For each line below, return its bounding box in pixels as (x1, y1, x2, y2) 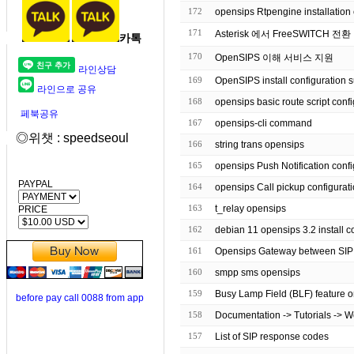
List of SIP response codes (215, 331, 329, 342)
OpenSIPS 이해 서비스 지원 (215, 52, 333, 63)
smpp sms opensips (215, 267, 300, 278)
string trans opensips (215, 139, 304, 150)
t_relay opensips (215, 203, 286, 214)
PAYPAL (6, 179, 53, 190)
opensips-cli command (215, 118, 312, 129)
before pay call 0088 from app (16, 292, 144, 303)
